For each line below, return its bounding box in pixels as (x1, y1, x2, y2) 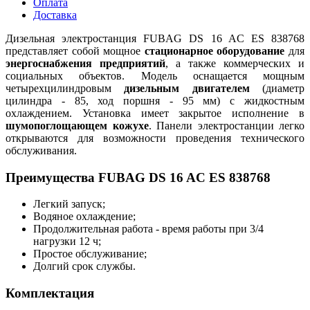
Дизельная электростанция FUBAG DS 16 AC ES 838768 (6, 32, 304, 44)
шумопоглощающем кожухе (6, 119, 149, 131)
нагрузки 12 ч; (33, 235, 101, 248)
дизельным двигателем (124, 82, 250, 94)
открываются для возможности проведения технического (6, 131, 304, 144)
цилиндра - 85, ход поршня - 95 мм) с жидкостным (6, 94, 304, 107)
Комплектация (6, 285, 94, 300)
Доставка (33, 8, 77, 21)
